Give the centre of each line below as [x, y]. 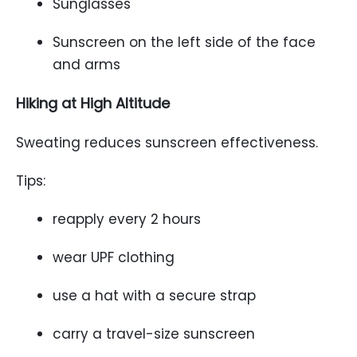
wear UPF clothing [114, 257]
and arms [86, 65]
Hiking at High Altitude [93, 103]
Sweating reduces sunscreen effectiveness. [167, 143]
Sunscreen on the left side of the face [184, 42]
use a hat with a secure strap [154, 296]
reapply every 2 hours [127, 219]
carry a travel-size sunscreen [154, 334]
